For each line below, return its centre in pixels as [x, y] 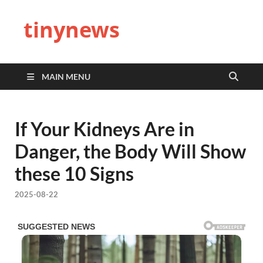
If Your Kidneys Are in [104, 129]
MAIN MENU [66, 77]
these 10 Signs [74, 173]
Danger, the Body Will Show [130, 151]
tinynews [72, 30]
